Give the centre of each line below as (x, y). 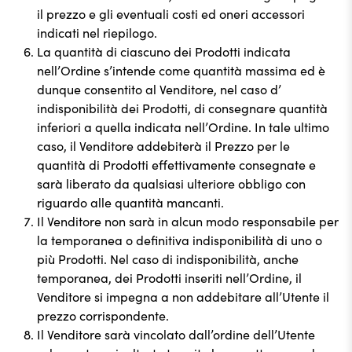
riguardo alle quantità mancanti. (130, 202)
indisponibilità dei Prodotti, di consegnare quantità (182, 108)
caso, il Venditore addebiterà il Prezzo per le (163, 145)
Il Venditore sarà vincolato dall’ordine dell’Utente (176, 334)
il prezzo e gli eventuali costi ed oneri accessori (171, 13)
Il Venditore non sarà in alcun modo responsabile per (188, 221)
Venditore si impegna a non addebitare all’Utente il (183, 296)
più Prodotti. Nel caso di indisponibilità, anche (168, 258)
